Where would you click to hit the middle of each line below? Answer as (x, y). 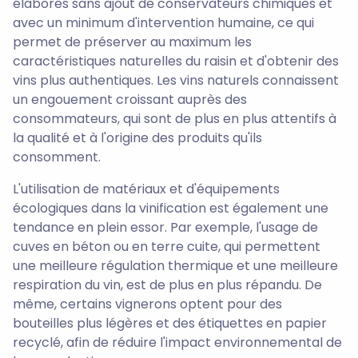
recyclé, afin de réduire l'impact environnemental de (177, 343)
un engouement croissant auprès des (130, 100)
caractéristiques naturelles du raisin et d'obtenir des (176, 62)
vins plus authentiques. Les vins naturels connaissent (176, 81)
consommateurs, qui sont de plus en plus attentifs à (175, 119)
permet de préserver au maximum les (132, 42)
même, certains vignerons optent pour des (147, 304)
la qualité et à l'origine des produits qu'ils (137, 138)
